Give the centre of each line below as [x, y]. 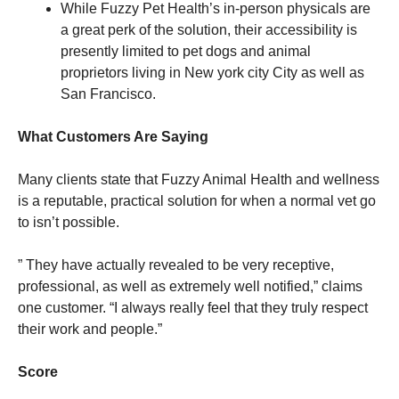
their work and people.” [90, 329]
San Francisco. [108, 94]
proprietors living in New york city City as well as [212, 72]
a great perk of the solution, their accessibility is [209, 29]
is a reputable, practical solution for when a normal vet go [197, 200]
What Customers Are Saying [113, 136]
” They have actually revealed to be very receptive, [176, 265]
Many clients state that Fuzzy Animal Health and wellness [199, 179]
